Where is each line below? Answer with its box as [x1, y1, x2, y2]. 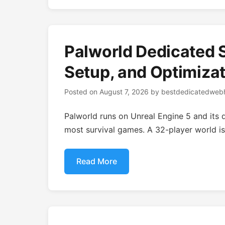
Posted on [64, 87, 99, 96]
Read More [76, 156, 117, 166]
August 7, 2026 [99, 87, 149, 96]
